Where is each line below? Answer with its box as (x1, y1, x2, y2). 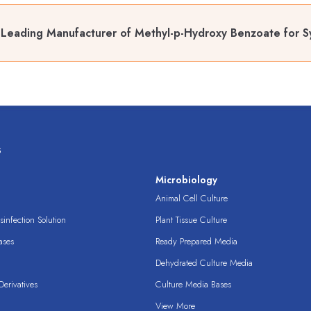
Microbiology (155, 173, 217, 187)
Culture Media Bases (155, 278, 231, 292)
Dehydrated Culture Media (155, 256, 253, 270)
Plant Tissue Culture (155, 213, 227, 227)
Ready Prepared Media (155, 235, 237, 249)
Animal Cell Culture (155, 192, 228, 205)
